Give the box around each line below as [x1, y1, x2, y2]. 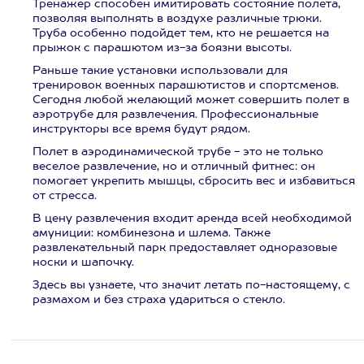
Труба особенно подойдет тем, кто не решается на [32, 28, 329, 39]
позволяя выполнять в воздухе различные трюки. [32, 13, 322, 24]
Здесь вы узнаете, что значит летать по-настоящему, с [32, 279, 350, 291]
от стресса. [32, 190, 97, 201]
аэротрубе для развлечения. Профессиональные [32, 109, 318, 120]
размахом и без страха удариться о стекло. [32, 294, 285, 305]
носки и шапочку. [32, 257, 134, 268]
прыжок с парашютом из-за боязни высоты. [32, 42, 292, 54]
